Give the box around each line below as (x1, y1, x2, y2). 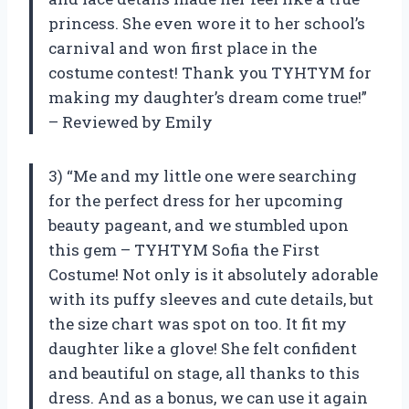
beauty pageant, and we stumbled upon (48, 215, 349, 236)
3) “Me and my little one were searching (48, 165, 357, 187)
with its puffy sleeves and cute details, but (48, 288, 373, 310)
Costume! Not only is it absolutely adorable (48, 264, 378, 286)
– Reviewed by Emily (48, 111, 213, 133)
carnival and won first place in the (48, 37, 317, 59)
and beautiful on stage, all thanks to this (48, 362, 360, 384)
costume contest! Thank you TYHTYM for (48, 62, 372, 84)
